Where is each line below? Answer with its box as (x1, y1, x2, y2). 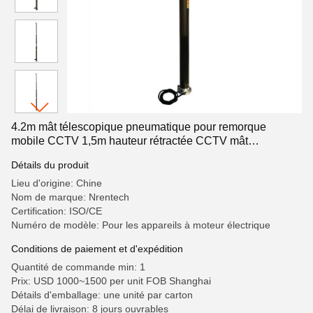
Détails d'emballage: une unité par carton (11, 289, 193, 300)
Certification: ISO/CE (11, 205, 102, 217)
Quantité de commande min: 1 (11, 261, 145, 272)
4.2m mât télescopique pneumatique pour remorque (11, 121, 266, 133)
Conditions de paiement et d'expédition (11, 243, 183, 254)
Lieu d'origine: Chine (11, 177, 102, 189)
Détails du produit (11, 159, 89, 170)
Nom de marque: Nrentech (11, 191, 129, 203)
